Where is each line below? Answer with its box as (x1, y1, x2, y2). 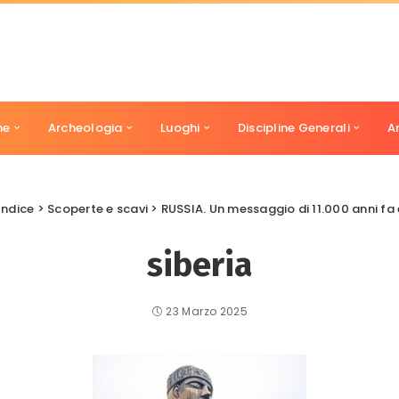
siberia (147, 244, 252, 285)
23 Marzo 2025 (166, 304, 248, 319)
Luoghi (160, 119, 200, 136)
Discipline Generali (237, 119, 350, 136)
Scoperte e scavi (47, 200, 148, 217)
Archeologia (47, 119, 123, 136)
